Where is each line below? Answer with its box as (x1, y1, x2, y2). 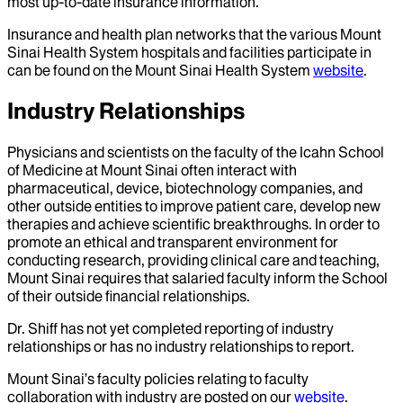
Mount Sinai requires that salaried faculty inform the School (7, 269, 388, 288)
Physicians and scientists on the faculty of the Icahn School (7, 143, 384, 162)
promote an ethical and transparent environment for (7, 233, 338, 252)
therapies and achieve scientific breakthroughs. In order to (7, 215, 380, 234)
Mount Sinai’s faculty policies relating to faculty (7, 370, 309, 389)
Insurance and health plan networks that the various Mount (7, 25, 381, 44)
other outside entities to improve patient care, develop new (7, 197, 381, 216)
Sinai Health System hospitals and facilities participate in (7, 43, 372, 62)
